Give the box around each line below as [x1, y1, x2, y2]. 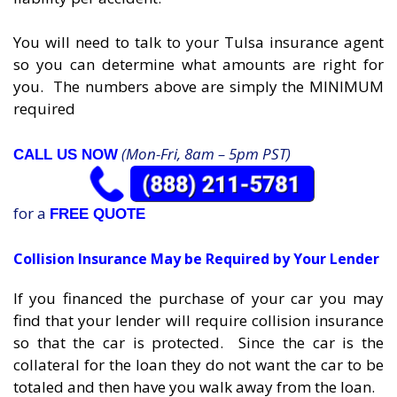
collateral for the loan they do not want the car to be [13, 354, 384, 376]
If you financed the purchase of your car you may [13, 288, 384, 309]
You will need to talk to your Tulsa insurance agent [13, 32, 384, 53]
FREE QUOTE [50, 205, 145, 222]
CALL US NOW [13, 145, 118, 163]
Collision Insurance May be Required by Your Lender [13, 249, 379, 269]
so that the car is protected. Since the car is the [13, 332, 384, 354]
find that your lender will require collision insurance [13, 310, 384, 331]
